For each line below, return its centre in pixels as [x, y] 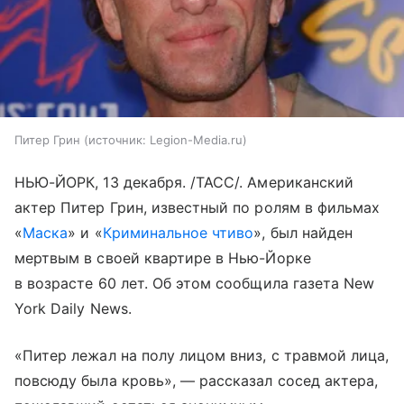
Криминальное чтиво [178, 232]
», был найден [303, 232]
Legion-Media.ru [196, 139]
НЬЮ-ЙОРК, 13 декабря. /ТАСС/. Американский [184, 182]
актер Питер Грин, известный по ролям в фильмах [197, 207]
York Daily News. [73, 308]
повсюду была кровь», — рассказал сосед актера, [197, 380]
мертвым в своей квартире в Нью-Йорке [163, 257]
